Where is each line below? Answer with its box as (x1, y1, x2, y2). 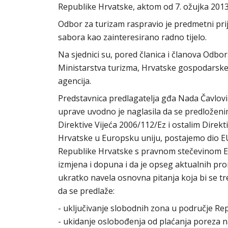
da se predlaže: (58, 185, 115, 196)
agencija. (58, 75, 91, 87)
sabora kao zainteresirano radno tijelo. (58, 32, 207, 43)
